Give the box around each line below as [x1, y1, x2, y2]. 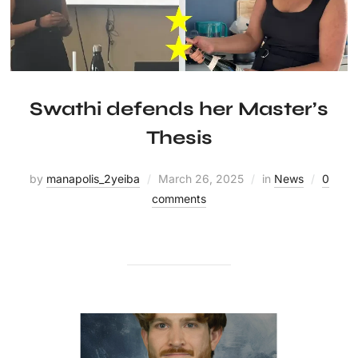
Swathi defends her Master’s [30, 97, 328, 121]
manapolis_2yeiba [46, 172, 140, 186]
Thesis [145, 126, 213, 150]
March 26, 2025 [157, 172, 244, 186]
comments [152, 192, 206, 206]
